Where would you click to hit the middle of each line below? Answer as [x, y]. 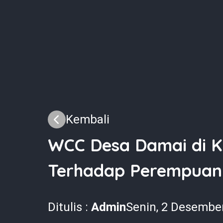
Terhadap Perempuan [135, 170]
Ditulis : [69, 207]
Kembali [88, 119]
